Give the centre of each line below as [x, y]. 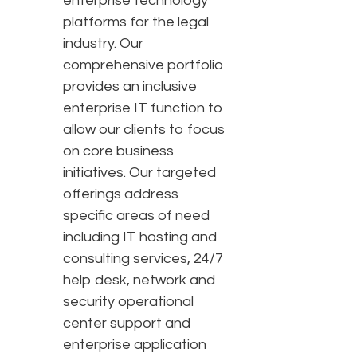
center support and [127, 324]
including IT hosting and [140, 237]
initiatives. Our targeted [139, 173]
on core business [118, 151]
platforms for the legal [136, 22]
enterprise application [135, 345]
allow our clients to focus [144, 130]
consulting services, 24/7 [143, 259]
